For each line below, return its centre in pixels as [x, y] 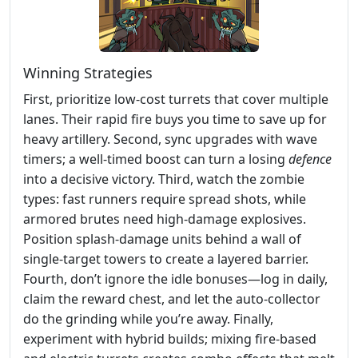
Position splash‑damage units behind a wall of [162, 239]
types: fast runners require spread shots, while [165, 199]
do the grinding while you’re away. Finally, [148, 318]
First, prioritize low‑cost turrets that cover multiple [176, 99]
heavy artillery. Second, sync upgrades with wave [170, 139]
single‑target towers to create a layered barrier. [166, 259]
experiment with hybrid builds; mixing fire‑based [170, 338]
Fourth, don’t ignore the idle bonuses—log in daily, [175, 278]
